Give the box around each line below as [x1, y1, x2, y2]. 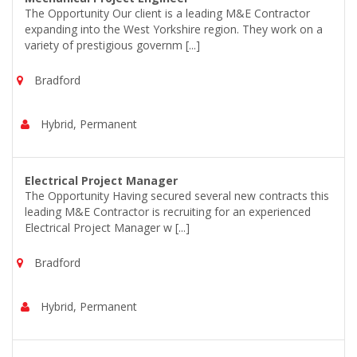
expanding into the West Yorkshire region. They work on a [25, 22, 323, 37]
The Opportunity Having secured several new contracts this [25, 188, 329, 203]
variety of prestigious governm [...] [25, 37, 200, 53]
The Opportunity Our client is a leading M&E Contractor [25, 6, 310, 21]
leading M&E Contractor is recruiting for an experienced [25, 204, 311, 219]
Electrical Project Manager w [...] [25, 220, 190, 235]
